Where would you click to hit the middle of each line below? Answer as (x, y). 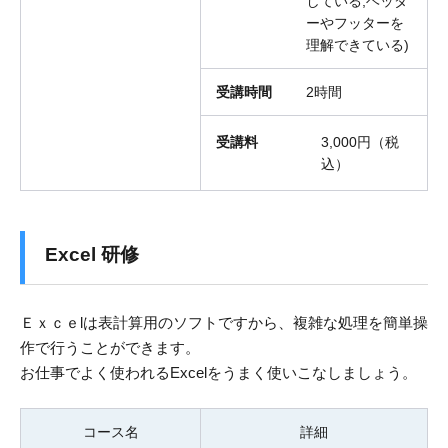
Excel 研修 (92, 255)
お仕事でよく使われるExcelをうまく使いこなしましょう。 (218, 373)
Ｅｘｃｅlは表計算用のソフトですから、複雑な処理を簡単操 (224, 323)
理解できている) (357, 45)
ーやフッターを (355, 23)
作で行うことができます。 (110, 348)
